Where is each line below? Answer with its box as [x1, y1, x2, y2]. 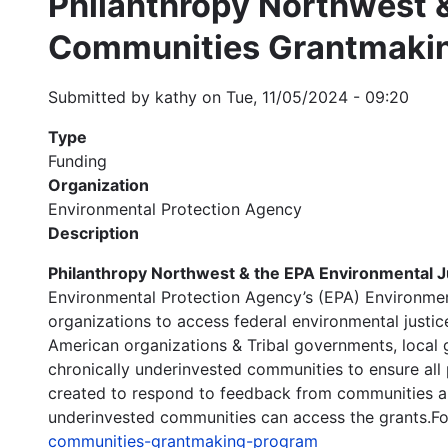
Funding [48, 150, 107, 171]
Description [48, 222, 139, 243]
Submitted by [48, 86, 155, 107]
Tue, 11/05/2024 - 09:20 [226, 86, 409, 107]
